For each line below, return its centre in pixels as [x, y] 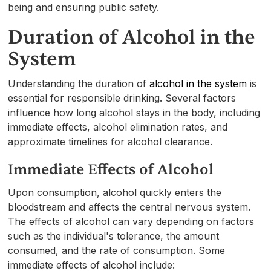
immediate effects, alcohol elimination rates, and [118, 127]
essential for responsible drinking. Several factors [122, 98]
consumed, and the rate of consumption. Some [117, 250]
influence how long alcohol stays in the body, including [134, 112]
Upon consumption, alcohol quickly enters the [115, 192]
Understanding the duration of [79, 83]
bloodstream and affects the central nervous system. [129, 207]
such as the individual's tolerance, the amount [114, 236]
